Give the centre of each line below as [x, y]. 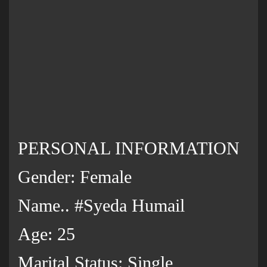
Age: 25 [46, 234]
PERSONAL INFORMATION [129, 148]
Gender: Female [75, 177]
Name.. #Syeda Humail [101, 206]
